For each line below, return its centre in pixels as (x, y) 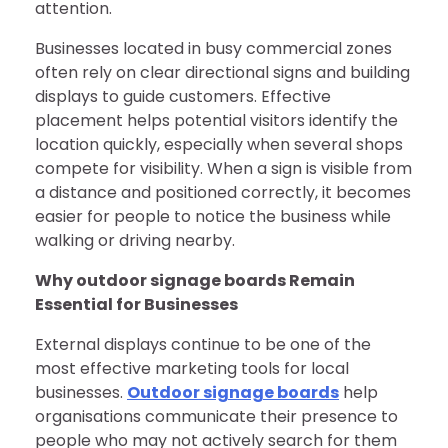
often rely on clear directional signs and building (222, 72)
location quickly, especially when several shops (219, 144)
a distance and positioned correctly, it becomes (223, 192)
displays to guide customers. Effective (183, 96)
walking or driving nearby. (135, 240)
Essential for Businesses (136, 304)
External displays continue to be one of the (203, 344)
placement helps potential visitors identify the (216, 120)
